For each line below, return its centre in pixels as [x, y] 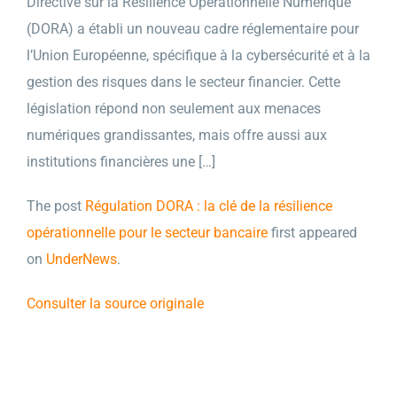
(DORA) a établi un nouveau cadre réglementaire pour [193, 29]
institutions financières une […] [121, 162]
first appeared [312, 233]
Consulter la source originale [115, 304]
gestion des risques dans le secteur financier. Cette [183, 82]
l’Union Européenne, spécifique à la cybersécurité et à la [198, 55]
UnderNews [82, 259]
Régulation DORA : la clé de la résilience [209, 206]
